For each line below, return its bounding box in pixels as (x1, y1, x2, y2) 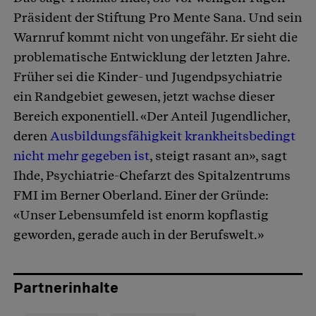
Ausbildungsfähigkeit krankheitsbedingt (50, 128, 296, 144)
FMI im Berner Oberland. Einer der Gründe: (13, 188, 269, 203)
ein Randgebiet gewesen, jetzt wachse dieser (13, 89, 274, 104)
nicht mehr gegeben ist (13, 148, 150, 164)
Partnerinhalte (13, 279, 119, 297)
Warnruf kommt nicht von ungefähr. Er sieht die (13, 30, 298, 45)
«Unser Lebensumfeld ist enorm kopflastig (13, 207, 269, 223)
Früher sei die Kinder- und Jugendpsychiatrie (13, 69, 282, 85)
